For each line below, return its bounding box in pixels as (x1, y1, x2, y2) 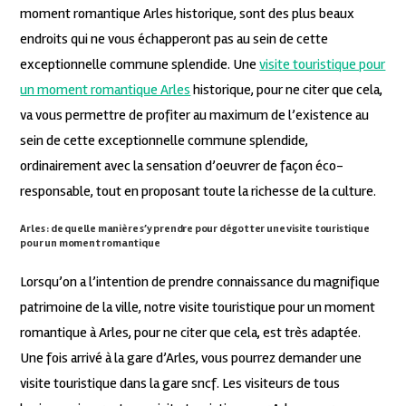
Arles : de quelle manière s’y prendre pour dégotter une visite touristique (20, 221, 370, 236)
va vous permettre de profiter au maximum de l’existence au (20, 105, 370, 124)
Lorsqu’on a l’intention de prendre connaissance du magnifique (20, 272, 381, 291)
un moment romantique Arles (20, 80, 191, 99)
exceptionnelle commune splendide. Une (20, 54, 260, 73)
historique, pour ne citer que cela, (190, 80, 383, 99)
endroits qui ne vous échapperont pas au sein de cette (20, 29, 329, 48)
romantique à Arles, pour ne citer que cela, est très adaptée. (20, 323, 362, 342)
